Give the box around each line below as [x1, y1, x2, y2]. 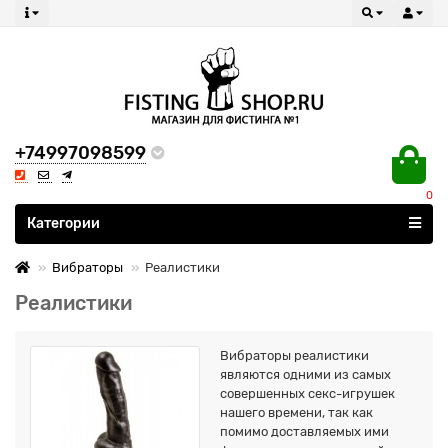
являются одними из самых [220, 367, 391, 382]
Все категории [29, 209, 121, 225]
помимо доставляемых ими [220, 424, 389, 439]
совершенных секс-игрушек [220, 386, 395, 401]
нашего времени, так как [220, 405, 373, 420]
